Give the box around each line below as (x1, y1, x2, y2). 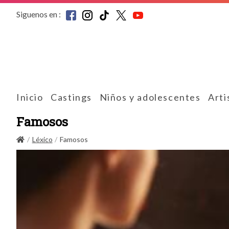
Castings (51, 91, 93, 103)
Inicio (16, 91, 43, 103)
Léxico (32, 134, 53, 144)
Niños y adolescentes (99, 91, 201, 103)
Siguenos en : (16, 9, 61, 19)
